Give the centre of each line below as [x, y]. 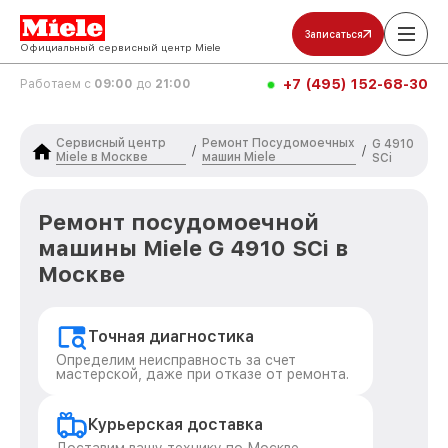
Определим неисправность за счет [176, 360]
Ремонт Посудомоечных [278, 143]
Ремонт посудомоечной [178, 222]
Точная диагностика [171, 336]
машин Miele [238, 157]
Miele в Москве [102, 157]
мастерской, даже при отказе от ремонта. [202, 374]
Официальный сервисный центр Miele [120, 47]
